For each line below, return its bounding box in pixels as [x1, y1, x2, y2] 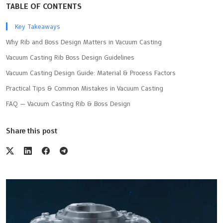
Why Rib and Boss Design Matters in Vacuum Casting [6, 37, 162, 46]
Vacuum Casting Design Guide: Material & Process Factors [6, 68, 176, 77]
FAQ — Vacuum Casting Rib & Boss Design [6, 99, 130, 108]
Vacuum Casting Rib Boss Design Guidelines [6, 52, 134, 62]
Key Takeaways [15, 21, 60, 31]
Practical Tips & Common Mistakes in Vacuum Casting [6, 83, 163, 93]
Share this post [6, 125, 57, 136]
